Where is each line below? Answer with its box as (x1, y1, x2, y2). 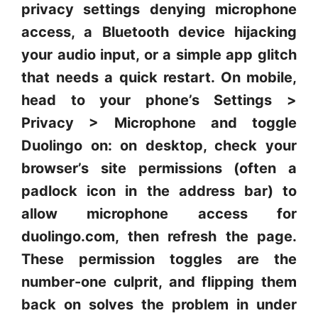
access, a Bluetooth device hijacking (21, 23, 297, 40)
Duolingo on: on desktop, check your (21, 137, 297, 154)
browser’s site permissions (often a (21, 160, 297, 177)
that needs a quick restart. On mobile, (21, 69, 297, 86)
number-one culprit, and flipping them (21, 273, 297, 290)
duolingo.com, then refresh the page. (21, 228, 297, 245)
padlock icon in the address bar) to (21, 182, 297, 199)
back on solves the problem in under (21, 296, 297, 313)
